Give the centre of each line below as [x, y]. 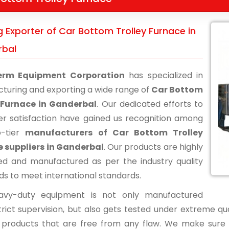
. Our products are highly [153, 147]
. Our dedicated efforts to [150, 104]
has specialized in [164, 75]
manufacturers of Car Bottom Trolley [114, 133]
